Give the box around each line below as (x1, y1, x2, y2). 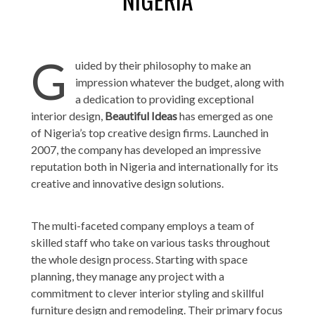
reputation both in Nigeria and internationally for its (31, 159, 278, 173)
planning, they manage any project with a (31, 269, 224, 283)
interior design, (31, 108, 105, 122)
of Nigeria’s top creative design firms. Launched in (31, 125, 269, 139)
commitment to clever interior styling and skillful (31, 285, 264, 300)
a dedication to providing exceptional (75, 91, 254, 105)
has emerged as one (177, 108, 273, 122)
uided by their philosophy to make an (75, 58, 251, 72)
